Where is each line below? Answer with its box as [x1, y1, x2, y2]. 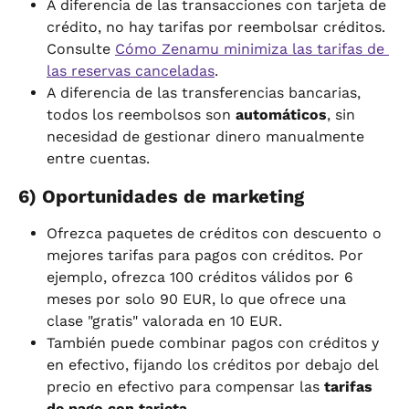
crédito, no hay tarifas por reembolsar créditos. [47, 18, 390, 37]
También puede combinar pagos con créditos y [47, 334, 383, 352]
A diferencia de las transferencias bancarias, [47, 84, 365, 102]
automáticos [236, 106, 327, 124]
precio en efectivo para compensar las [47, 378, 324, 396]
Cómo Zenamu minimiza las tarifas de [115, 40, 389, 58]
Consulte [47, 40, 115, 58]
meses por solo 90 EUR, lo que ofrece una [47, 290, 351, 309]
